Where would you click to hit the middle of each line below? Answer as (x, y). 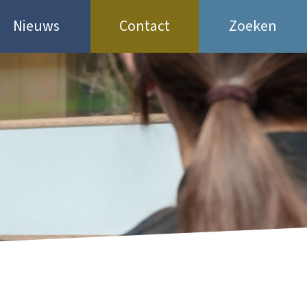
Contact (145, 26)
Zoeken (253, 26)
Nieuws (36, 26)
